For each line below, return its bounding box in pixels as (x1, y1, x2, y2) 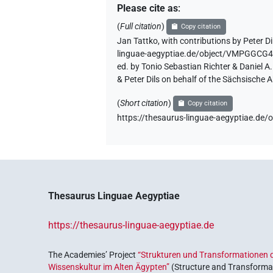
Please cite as (117, 2, 179, 15)
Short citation (120, 98, 169, 109)
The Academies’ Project (48, 250, 138, 260)
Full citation (120, 21, 162, 32)
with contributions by (161, 36, 242, 47)
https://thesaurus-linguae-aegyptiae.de (48, 219, 214, 232)
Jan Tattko (117, 36, 158, 47)
